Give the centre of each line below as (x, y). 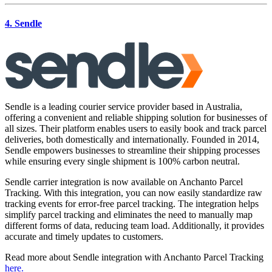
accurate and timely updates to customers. (84, 237)
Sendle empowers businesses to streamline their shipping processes (132, 151)
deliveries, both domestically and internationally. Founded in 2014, (132, 140)
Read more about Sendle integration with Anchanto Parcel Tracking (134, 257)
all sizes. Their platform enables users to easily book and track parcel (136, 129)
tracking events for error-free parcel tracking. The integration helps (132, 204)
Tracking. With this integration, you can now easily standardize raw (134, 193)
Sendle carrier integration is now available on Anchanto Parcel (124, 182)
